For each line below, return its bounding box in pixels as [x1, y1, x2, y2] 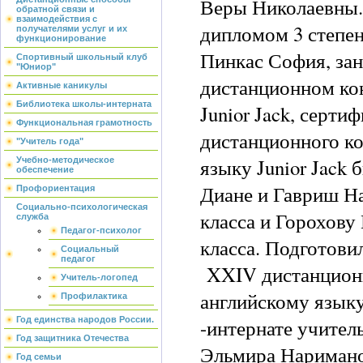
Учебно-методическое [16, 155, 114, 164]
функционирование [16, 33, 106, 43]
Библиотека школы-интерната [16, 99, 152, 109]
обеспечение [16, 164, 74, 174]
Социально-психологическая [16, 202, 147, 211]
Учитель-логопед [61, 272, 138, 282]
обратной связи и [16, 4, 95, 14]
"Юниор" [16, 62, 56, 71]
